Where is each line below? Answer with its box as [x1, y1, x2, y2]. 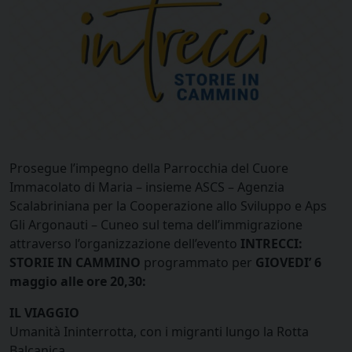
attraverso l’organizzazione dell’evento [9, 235, 240, 253]
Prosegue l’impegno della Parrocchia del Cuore [9, 159, 288, 178]
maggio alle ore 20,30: [9, 273, 149, 291]
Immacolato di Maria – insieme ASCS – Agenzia [9, 178, 284, 196]
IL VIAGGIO [9, 304, 79, 322]
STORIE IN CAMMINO [9, 254, 141, 272]
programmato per [141, 254, 255, 272]
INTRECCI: [240, 235, 302, 253]
